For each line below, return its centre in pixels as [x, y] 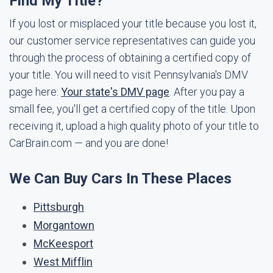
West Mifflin [63, 262]
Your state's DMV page [115, 92]
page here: [35, 92]
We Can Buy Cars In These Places [120, 179]
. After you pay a [207, 92]
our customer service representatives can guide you [132, 41]
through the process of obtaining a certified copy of [130, 58]
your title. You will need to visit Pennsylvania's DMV [129, 75]
